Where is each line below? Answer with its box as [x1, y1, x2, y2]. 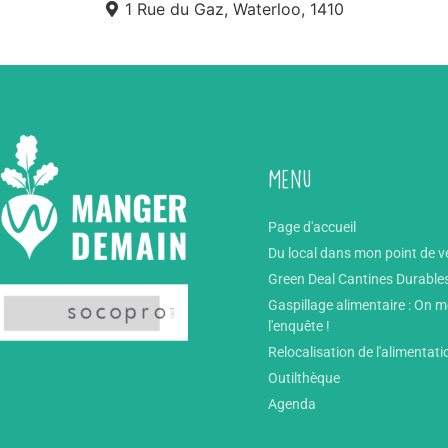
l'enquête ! [268, 317, 331, 334]
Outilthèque [268, 369, 341, 386]
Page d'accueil [268, 218, 357, 235]
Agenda [268, 395, 317, 412]
